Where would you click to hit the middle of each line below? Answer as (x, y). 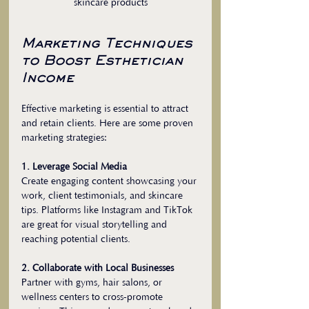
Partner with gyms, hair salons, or (93, 283)
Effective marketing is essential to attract (106, 109)
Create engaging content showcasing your (110, 182)
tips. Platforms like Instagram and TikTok (108, 211)
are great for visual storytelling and (96, 225)
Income (48, 79)
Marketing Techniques (109, 44)
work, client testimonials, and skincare (103, 196)
